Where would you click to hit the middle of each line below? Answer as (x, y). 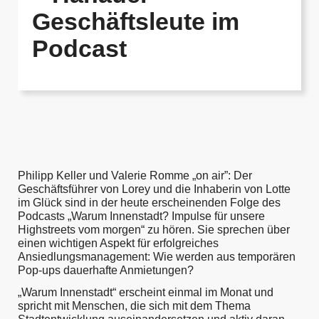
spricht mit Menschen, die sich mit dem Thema (134, 306)
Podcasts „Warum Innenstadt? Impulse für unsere (141, 216)
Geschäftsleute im (136, 21)
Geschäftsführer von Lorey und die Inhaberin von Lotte (154, 189)
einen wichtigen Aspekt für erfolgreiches (118, 243)
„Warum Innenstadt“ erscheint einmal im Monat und (146, 292)
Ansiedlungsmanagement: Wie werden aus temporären (157, 257)
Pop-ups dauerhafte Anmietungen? (106, 270)
